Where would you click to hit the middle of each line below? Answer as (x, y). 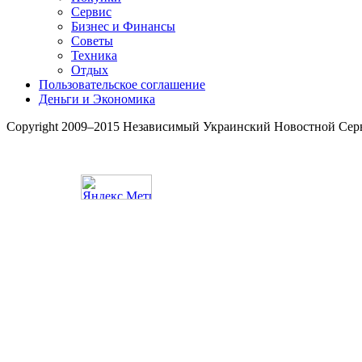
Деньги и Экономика (97, 99)
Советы (92, 41)
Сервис (91, 12)
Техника (94, 55)
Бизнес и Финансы (123, 26)
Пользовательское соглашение (122, 84)
